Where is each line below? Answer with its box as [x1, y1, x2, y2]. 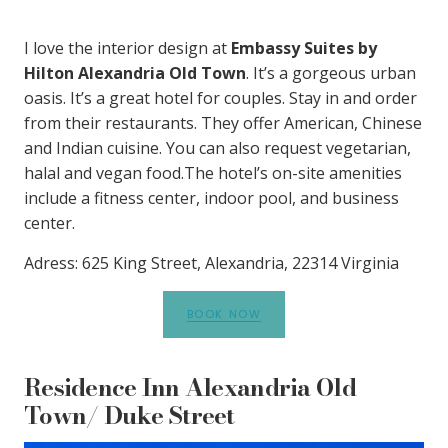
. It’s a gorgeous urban [246, 61, 416, 84]
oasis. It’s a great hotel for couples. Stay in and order [24, 86, 417, 109]
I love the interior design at [24, 36, 231, 59]
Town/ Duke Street [24, 396, 235, 434]
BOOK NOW [186, 305, 262, 322]
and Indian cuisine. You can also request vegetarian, [24, 136, 411, 159]
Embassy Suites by [231, 36, 377, 59]
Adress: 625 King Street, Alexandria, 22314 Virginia [24, 251, 399, 274]
